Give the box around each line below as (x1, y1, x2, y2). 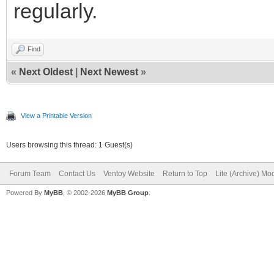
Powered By (6, 188, 44, 196)
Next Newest (80, 66, 138, 77)
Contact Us (59, 169, 95, 178)
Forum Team (9, 169, 51, 178)
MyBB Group (107, 188, 149, 196)
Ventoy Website (103, 169, 155, 178)
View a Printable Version (21, 111, 92, 119)
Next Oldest (19, 66, 73, 77)
